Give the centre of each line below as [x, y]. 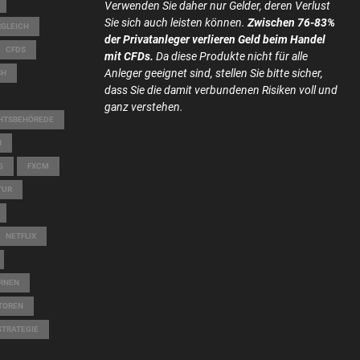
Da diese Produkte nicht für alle [230, 57]
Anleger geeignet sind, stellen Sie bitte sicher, [213, 74]
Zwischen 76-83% [291, 23]
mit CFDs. [129, 57]
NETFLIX [21, 236]
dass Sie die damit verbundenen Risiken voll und [221, 90]
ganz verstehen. [143, 107]
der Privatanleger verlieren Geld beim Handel [215, 40]
